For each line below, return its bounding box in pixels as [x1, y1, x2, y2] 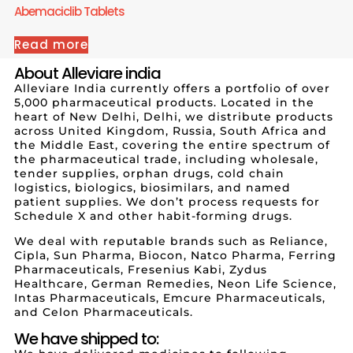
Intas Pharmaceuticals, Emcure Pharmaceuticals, [13, 291, 325, 306]
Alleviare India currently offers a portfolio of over [13, 80, 330, 95]
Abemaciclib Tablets [13, 2, 124, 20]
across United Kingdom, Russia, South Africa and [13, 123, 327, 138]
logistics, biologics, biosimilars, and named [13, 180, 291, 195]
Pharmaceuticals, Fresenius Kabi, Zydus [13, 262, 267, 277]
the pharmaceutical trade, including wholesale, [13, 151, 318, 166]
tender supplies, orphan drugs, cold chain [13, 165, 284, 180]
